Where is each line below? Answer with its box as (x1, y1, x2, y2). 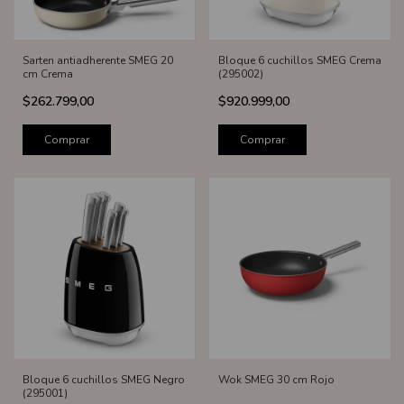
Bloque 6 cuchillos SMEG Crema (217, 52, 381, 68)
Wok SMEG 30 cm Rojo (217, 372, 335, 388)
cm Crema (23, 66, 73, 81)
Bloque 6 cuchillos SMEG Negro (23, 372, 185, 388)
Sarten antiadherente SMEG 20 (23, 52, 173, 68)
